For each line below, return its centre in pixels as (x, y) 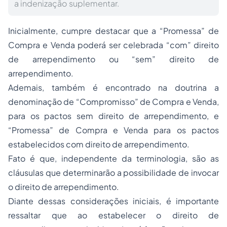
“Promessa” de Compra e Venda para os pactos (113, 130)
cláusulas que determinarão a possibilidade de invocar (113, 173)
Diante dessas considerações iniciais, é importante (113, 201)
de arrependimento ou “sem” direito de (113, 59)
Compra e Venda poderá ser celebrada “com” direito (113, 45)
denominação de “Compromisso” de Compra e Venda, (113, 102)
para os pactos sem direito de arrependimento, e (113, 116)
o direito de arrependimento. (64, 187)
